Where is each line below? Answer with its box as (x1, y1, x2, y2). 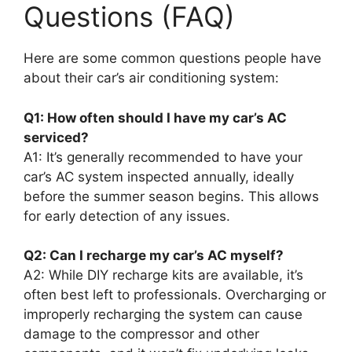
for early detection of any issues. (24, 207, 230, 224)
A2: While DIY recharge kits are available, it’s (24, 267, 303, 284)
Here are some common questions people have (24, 50, 321, 67)
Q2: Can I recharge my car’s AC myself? (24, 247, 284, 264)
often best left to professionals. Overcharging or (24, 287, 326, 303)
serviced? (24, 129, 89, 145)
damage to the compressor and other (24, 326, 259, 343)
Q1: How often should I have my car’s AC (24, 109, 287, 126)
